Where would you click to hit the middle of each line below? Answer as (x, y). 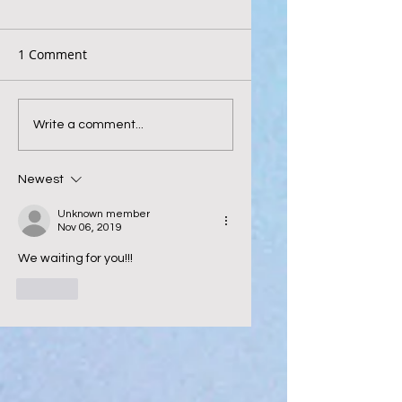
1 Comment (52, 55)
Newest (41, 180)
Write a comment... (88, 124)
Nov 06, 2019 (90, 228)
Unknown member (104, 214)
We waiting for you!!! (77, 259)
